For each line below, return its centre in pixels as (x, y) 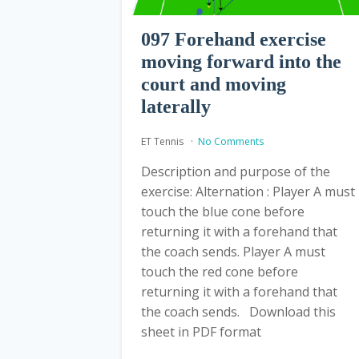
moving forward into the (241, 61)
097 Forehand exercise (234, 39)
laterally (176, 106)
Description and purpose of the (236, 171)
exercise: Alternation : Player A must (248, 191)
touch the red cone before (220, 271)
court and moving (214, 84)
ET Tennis (163, 141)
